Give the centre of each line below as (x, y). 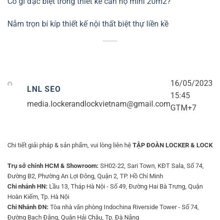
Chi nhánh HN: (27, 186)
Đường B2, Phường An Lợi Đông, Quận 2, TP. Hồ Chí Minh (85, 176)
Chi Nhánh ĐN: (28, 207)
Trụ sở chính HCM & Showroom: (53, 165)
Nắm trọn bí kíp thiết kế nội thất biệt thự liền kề (88, 24)
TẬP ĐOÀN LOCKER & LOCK (173, 145)
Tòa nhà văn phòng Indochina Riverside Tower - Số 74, (124, 207)
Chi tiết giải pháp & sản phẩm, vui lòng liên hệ (70, 145)
